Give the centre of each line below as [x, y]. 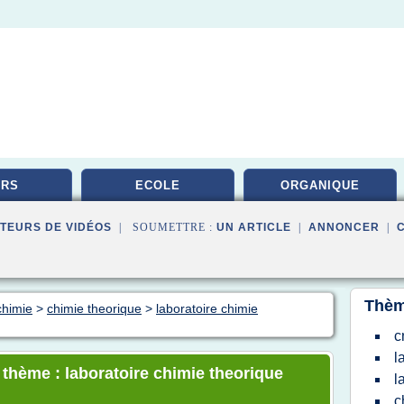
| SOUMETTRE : [164, 227]
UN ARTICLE [254, 227]
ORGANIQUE [320, 185]
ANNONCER [344, 227]
